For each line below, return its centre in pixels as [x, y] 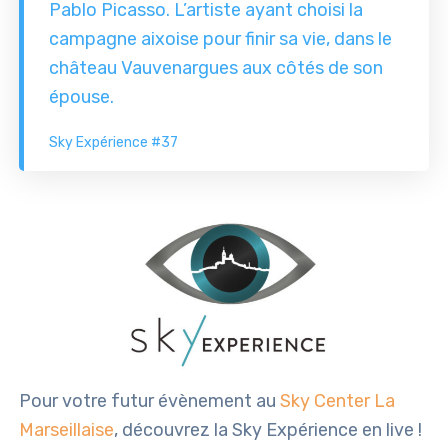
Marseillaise [67, 430]
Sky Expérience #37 [114, 143]
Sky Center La [338, 401]
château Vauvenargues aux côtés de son [216, 68]
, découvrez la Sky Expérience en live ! [268, 430]
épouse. [82, 97]
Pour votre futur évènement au [150, 401]
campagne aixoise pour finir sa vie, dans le [221, 39]
